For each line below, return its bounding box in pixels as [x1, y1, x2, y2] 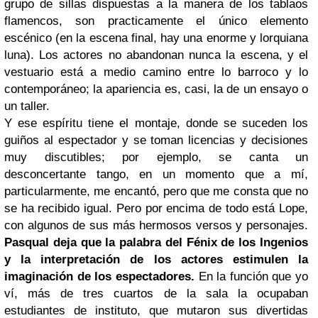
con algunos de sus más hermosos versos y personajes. [4, 218, 308, 232]
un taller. [4, 99, 50, 113]
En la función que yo [194, 269, 308, 283]
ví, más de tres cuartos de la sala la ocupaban [4, 286, 308, 300]
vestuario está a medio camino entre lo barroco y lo [4, 65, 308, 79]
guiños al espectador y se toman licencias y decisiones [4, 133, 308, 147]
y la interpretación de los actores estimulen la [4, 252, 308, 266]
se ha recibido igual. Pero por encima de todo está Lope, [4, 201, 308, 215]
